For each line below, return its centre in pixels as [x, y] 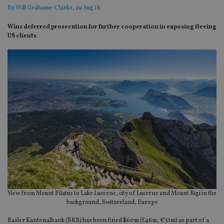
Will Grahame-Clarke [44, 8]
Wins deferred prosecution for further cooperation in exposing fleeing [112, 27]
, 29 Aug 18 [86, 8]
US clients [22, 36]
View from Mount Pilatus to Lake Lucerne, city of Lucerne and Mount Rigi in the [112, 193]
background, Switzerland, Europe [112, 202]
